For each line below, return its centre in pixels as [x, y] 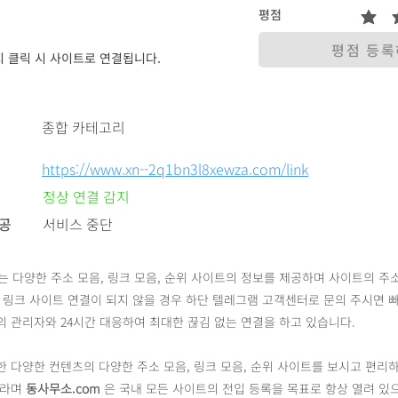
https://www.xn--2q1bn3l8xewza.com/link [175, 169]
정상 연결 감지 [86, 196]
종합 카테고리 [84, 127]
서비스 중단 [78, 224]
